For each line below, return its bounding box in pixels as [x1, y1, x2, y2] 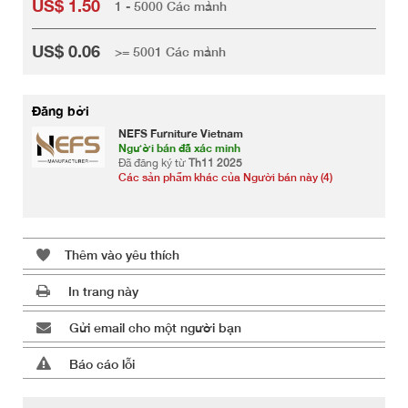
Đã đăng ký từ [118, 157, 189, 170]
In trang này [68, 283, 138, 300]
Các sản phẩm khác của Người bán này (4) [118, 170, 332, 185]
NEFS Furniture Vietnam [118, 127, 243, 141]
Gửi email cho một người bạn [69, 320, 241, 336]
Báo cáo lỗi [69, 356, 135, 372]
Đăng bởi [32, 103, 89, 119]
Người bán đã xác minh [118, 141, 240, 156]
